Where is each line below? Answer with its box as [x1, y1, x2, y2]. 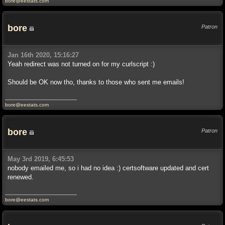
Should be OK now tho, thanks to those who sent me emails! [8, 78, 184, 86]
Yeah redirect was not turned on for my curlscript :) [8, 60, 155, 68]
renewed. [8, 173, 34, 181]
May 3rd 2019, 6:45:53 [8, 155, 74, 163]
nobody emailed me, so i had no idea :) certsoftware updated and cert [8, 164, 209, 172]
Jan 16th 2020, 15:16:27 [8, 51, 79, 59]
